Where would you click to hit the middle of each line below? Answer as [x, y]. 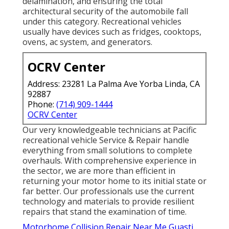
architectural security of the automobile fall [105, 11]
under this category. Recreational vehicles [102, 21]
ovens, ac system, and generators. [87, 42]
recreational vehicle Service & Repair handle [106, 140]
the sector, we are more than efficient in [99, 170]
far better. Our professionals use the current [108, 191]
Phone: [42, 104]
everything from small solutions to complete [107, 150]
